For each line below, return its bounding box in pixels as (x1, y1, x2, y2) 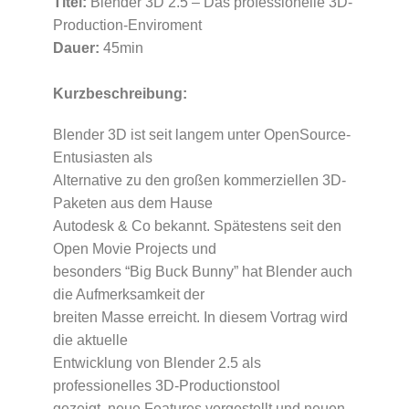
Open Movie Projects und (52, 241, 216, 257)
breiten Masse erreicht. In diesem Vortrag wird (52, 309, 348, 326)
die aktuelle (52, 332, 128, 349)
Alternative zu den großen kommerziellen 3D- (52, 173, 346, 189)
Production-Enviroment (52, 17, 202, 34)
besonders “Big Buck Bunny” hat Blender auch (52, 264, 352, 280)
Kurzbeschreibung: (52, 86, 187, 102)
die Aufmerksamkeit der (52, 287, 204, 303)
